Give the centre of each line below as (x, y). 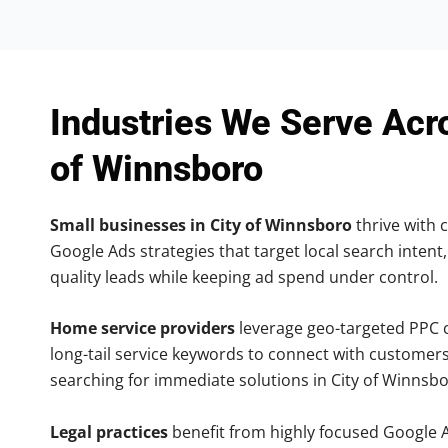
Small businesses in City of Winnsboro (201, 224)
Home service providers (142, 328)
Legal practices (109, 431)
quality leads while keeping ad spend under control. (244, 276)
